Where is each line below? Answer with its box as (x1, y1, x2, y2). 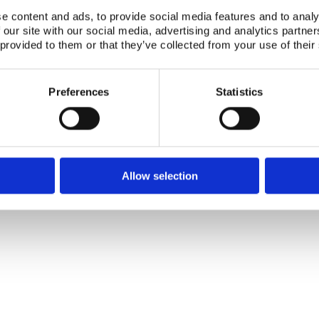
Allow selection (121, 169, 198, 182)
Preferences (48, 85, 110, 98)
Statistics (216, 85, 263, 98)
